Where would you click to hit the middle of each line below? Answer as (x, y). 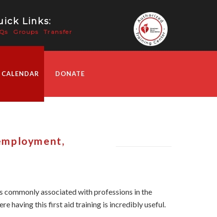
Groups (26, 32)
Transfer (58, 32)
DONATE (70, 74)
